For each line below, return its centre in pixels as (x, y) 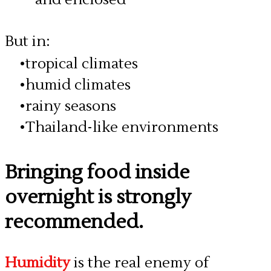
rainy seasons (71, 106)
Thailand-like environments (122, 127)
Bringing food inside (97, 172)
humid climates (78, 85)
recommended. (74, 222)
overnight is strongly (98, 197)
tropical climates (82, 64)
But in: (28, 41)
